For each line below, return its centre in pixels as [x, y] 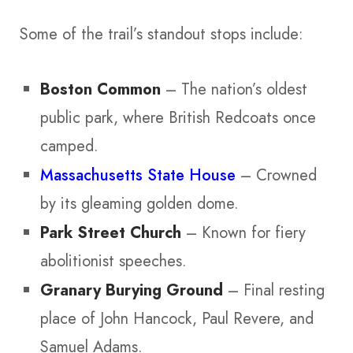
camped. [69, 146]
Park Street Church [111, 232]
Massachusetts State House [138, 175]
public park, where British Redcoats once [178, 117]
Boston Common [100, 89]
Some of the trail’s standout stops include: [162, 35]
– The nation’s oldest [234, 89]
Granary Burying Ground [132, 290]
